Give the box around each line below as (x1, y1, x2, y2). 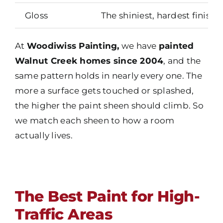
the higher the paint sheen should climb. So (14, 101, 204, 111)
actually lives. (14, 130, 73, 141)
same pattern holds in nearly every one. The (14, 71, 202, 81)
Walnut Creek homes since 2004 (14, 56, 164, 66)
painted (158, 41, 194, 51)
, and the (163, 56, 201, 66)
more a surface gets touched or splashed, (14, 86, 194, 96)
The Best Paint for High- (14, 187, 200, 206)
